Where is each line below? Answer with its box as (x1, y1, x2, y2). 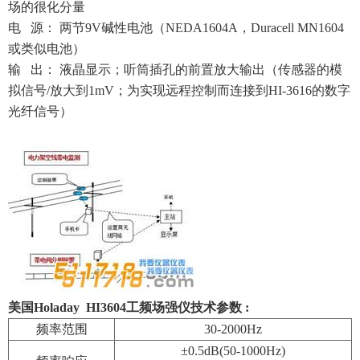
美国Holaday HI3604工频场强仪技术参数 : (8, 301, 249, 314)
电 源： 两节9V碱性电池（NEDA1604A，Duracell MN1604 (8, 21, 344, 35)
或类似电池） (8, 42, 85, 55)
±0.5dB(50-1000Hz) (181, 344, 285, 358)
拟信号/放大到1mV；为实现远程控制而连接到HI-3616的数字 (8, 84, 350, 97)
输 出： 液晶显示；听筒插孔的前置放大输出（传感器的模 (8, 63, 342, 76)
